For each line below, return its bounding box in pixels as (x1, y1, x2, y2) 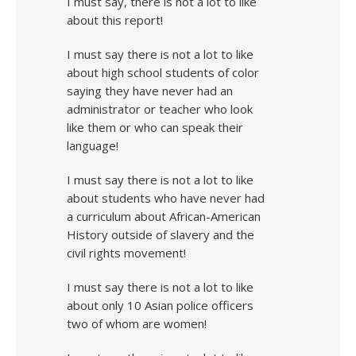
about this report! (67, 12, 163, 28)
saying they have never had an (67, 83, 233, 99)
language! (67, 137, 118, 153)
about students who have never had (67, 190, 265, 206)
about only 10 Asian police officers (67, 297, 253, 313)
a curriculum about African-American (67, 208, 261, 224)
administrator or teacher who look (67, 101, 253, 117)
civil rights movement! (67, 245, 186, 261)
